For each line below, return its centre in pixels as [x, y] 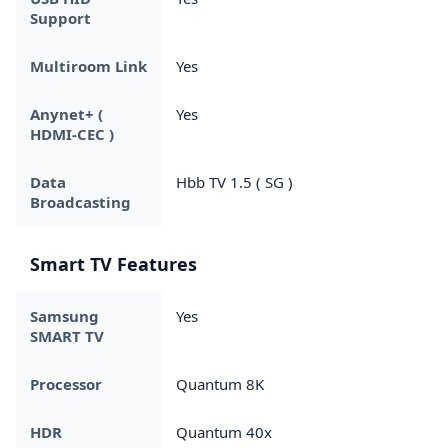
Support [60, 17]
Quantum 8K [220, 383]
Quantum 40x [224, 431]
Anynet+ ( [66, 113]
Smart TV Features [113, 263]
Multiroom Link [88, 65]
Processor [66, 383]
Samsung [64, 315]
